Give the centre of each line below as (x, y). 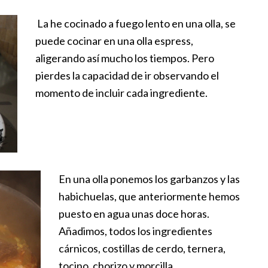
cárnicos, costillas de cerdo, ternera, (142, 249)
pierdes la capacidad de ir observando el (127, 76)
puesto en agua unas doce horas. (134, 214)
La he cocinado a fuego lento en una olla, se (135, 24)
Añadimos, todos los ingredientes (136, 231)
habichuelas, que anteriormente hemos (150, 197)
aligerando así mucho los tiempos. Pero (125, 58)
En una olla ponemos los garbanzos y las (150, 179)
